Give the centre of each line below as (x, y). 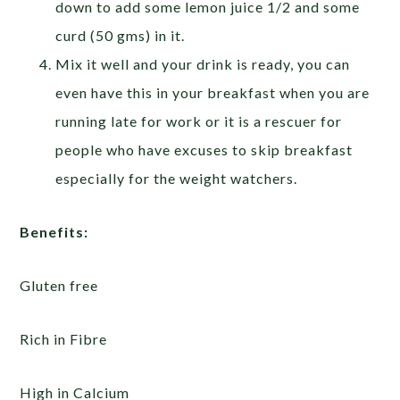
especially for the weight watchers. (177, 178)
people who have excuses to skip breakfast (204, 150)
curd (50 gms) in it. (121, 35)
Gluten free (59, 285)
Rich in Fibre (64, 339)
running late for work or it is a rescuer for (199, 121)
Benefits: (54, 232)
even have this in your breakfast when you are (213, 92)
